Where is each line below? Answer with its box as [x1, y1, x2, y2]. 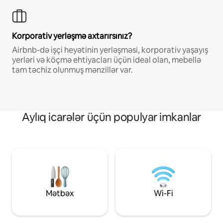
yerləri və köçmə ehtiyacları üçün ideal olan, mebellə [12, 55, 201, 66]
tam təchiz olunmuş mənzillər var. [12, 65, 133, 76]
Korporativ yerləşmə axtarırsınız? [12, 31, 132, 42]
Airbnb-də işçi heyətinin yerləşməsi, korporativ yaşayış [12, 45, 208, 56]
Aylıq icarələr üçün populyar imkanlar [22, 110, 201, 125]
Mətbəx [46, 188, 74, 199]
